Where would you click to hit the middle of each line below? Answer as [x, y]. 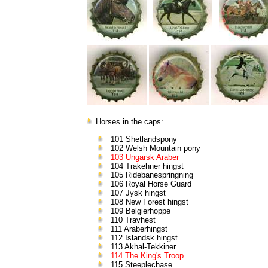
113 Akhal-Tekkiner [143, 246]
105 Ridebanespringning [152, 175]
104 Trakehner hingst [147, 166]
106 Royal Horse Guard [151, 184]
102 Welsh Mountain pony [155, 148]
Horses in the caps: [129, 122]
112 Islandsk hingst [144, 237]
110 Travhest [133, 220]
